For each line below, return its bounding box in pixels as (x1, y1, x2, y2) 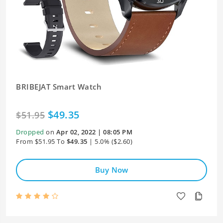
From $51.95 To (16, 137, 65, 146)
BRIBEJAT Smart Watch (16, 82, 102, 92)
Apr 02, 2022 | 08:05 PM (56, 127, 132, 136)
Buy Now (95, 165, 128, 175)
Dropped (16, 127, 44, 136)
